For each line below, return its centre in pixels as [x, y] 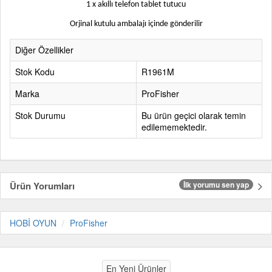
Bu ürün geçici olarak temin [194, 115]
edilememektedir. [174, 127]
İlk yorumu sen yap [216, 185]
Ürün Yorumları [42, 186]
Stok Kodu [35, 72]
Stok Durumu [40, 115]
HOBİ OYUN [33, 223]
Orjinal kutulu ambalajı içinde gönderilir [136, 24]
